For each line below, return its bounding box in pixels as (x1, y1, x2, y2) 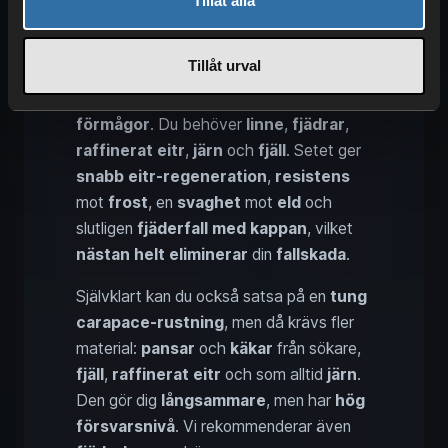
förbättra (123, 88, 196, 108)
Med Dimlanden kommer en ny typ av (76, 36, 339, 56)
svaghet (177, 192, 241, 212)
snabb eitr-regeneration (76, 166, 267, 186)
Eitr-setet (208, 62, 285, 82)
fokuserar (285, 62, 356, 82)
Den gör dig (76, 390, 161, 410)
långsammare (161, 390, 266, 410)
